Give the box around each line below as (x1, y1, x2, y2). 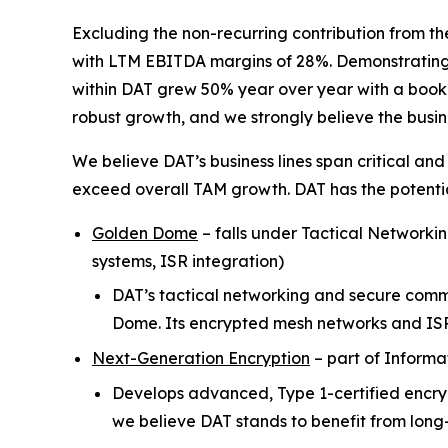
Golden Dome (92, 222, 198, 243)
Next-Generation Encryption (92, 347, 310, 368)
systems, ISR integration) (92, 250, 284, 271)
